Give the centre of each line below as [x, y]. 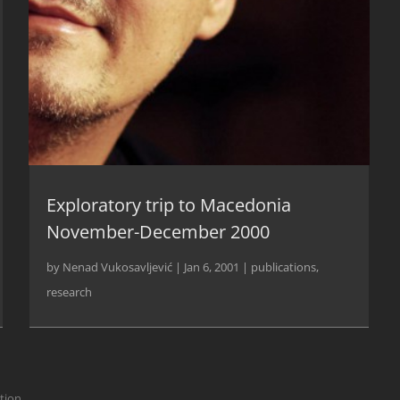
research [70, 292]
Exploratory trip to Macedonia [169, 205]
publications [284, 267]
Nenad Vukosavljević [118, 267]
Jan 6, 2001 [212, 267]
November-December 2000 [158, 232]
